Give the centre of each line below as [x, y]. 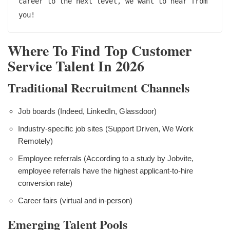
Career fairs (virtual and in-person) [75, 200]
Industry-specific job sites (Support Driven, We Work [106, 128]
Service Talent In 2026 [76, 66]
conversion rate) [45, 183]
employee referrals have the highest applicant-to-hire [106, 170]
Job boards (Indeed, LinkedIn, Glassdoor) [87, 111]
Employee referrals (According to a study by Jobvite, [106, 158]
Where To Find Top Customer [100, 50]
